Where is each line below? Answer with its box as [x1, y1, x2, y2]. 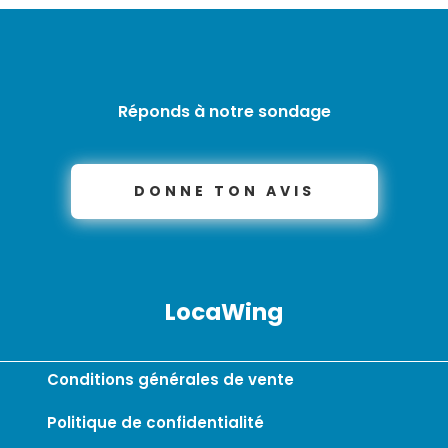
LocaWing [165, 295, 283, 328]
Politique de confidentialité [47, 411, 264, 433]
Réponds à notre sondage [117, 99, 331, 123]
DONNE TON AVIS [133, 180, 315, 201]
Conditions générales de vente [47, 368, 294, 390]
